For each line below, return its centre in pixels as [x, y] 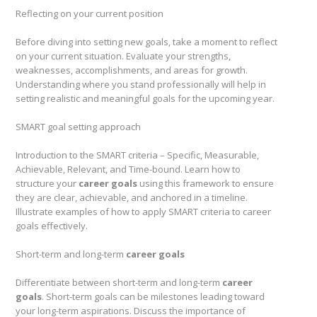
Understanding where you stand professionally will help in [141, 84]
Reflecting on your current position [90, 13]
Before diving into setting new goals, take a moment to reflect [146, 42]
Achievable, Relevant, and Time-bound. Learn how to [128, 169]
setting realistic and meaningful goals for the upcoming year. [145, 98]
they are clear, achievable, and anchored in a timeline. [132, 197]
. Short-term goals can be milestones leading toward [153, 296]
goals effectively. [52, 226]
